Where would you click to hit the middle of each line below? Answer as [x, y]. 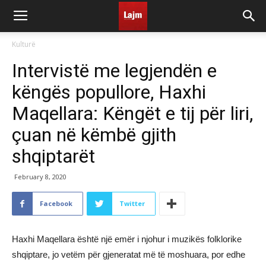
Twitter [132, 203]
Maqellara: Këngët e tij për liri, [132, 113]
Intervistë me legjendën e [114, 71]
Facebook [56, 203]
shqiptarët [53, 156]
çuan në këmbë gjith [94, 135]
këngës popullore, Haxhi [109, 92]
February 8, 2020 [40, 177]
